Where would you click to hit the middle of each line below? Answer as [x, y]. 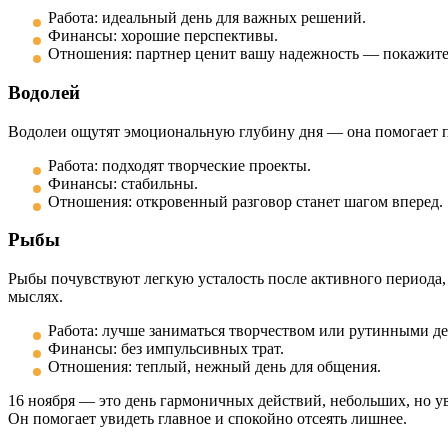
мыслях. [35, 296]
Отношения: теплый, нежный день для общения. [214, 366]
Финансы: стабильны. [123, 183]
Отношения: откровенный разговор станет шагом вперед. [245, 201]
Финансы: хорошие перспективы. [163, 36]
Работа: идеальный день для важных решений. [207, 18]
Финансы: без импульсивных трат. [166, 348]
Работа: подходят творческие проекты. [179, 165]
